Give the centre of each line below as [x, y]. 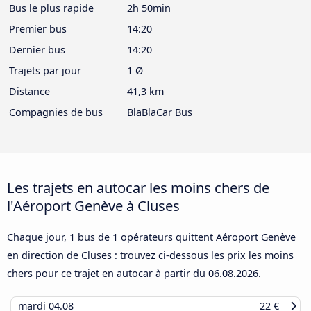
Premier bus [38, 28]
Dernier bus [37, 49]
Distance [30, 91]
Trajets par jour [45, 70]
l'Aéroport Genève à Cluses [93, 206]
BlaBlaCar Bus [160, 112]
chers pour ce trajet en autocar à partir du [108, 274]
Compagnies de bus [56, 112]
